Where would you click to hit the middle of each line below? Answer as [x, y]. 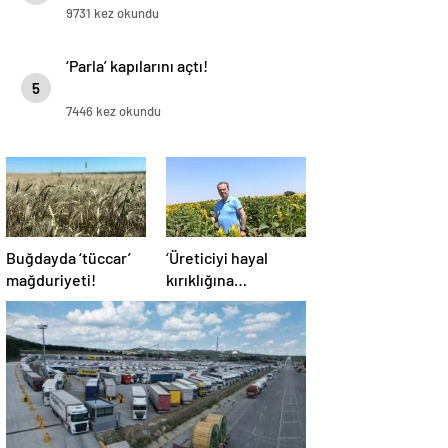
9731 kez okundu [112, 13]
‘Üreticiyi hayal [217, 257]
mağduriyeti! [51, 279]
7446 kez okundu [113, 111]
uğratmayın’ [207, 301]
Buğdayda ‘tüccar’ [68, 257]
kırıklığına [200, 279]
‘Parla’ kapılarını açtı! [137, 65]
